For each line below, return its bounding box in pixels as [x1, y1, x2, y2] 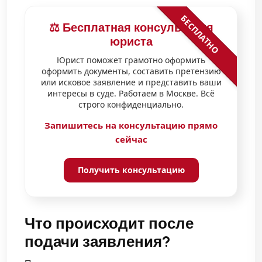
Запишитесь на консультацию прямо [44, 119, 218, 131]
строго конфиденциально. [78, 98, 184, 110]
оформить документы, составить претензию [41, 65, 221, 77]
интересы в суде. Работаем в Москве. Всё [47, 87, 215, 99]
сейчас [115, 133, 147, 145]
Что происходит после [25, 213, 194, 233]
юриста [109, 34, 153, 49]
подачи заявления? [25, 232, 171, 251]
